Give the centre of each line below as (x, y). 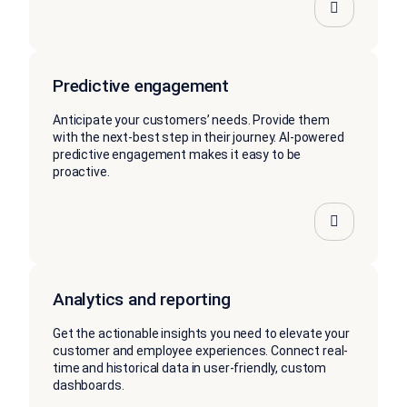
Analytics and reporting (142, 300)
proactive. (81, 172)
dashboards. (89, 386)
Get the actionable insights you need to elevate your (201, 334)
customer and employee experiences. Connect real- (201, 351)
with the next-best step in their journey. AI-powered (199, 138)
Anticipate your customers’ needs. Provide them (191, 120)
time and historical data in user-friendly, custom (190, 368)
